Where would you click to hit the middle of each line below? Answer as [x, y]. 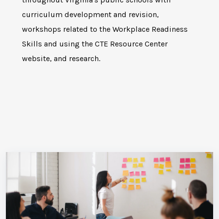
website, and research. [61, 58]
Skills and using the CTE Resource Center [95, 44]
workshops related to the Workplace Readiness [105, 29]
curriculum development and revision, [90, 14]
